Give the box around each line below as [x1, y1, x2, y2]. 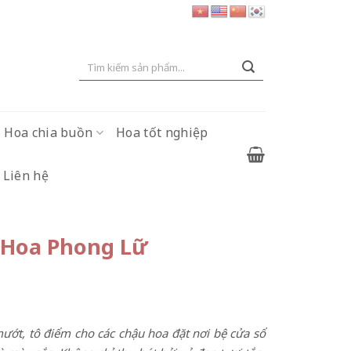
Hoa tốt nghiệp [115, 124, 208, 141]
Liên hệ [2, 167, 49, 184]
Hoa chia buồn [4, 124, 93, 141]
